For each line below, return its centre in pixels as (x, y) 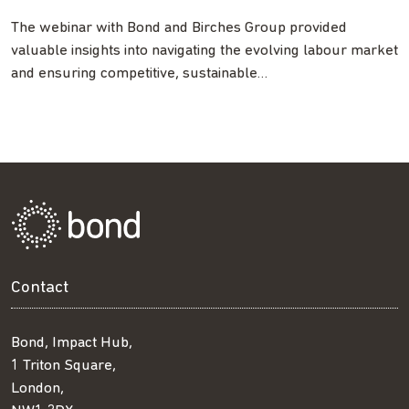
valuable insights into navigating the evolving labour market (204, 50)
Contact (40, 288)
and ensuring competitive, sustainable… (139, 73)
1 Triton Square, (63, 365)
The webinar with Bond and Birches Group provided (179, 27)
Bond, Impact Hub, (72, 342)
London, (37, 388)
